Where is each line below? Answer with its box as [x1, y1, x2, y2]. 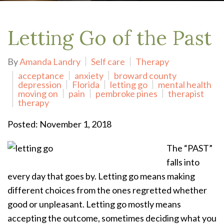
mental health [158, 79, 211, 90]
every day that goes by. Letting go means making [7, 170, 195, 181]
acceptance [18, 70, 64, 81]
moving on [18, 88, 58, 99]
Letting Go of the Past [7, 25, 211, 50]
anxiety [74, 70, 103, 81]
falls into [166, 156, 199, 167]
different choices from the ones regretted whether [7, 184, 207, 195]
